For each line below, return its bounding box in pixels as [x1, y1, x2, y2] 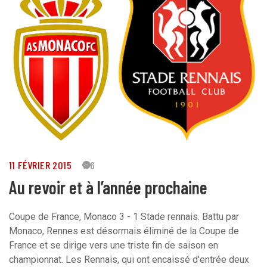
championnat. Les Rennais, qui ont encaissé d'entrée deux [9, 254, 249, 266]
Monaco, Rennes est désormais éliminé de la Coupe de [9, 225, 239, 237]
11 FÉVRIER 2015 [9, 159, 72, 172]
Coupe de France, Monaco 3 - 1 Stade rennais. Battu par [9, 211, 239, 223]
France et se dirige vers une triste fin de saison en [9, 240, 218, 252]
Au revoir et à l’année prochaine [9, 176, 207, 198]
